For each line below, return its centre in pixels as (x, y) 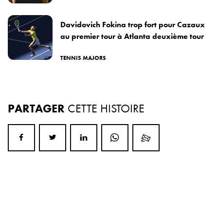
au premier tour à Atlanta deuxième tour (132, 36)
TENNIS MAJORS (83, 58)
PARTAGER (38, 108)
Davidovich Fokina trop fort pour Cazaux (133, 24)
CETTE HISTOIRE (106, 108)
